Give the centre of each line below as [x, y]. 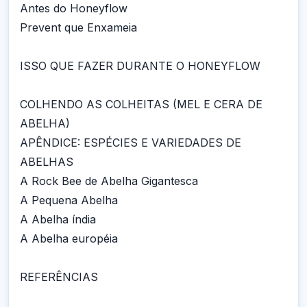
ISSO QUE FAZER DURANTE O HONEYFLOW [140, 66]
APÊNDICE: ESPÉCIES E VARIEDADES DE [131, 143]
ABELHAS [47, 162]
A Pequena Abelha [69, 200]
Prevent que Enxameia [78, 27]
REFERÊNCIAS [59, 277]
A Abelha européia [69, 238]
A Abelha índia [58, 219]
